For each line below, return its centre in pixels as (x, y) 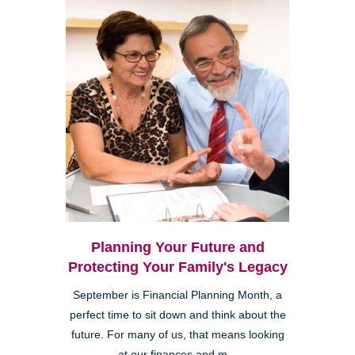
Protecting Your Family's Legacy (177, 267)
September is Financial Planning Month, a (177, 295)
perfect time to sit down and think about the (177, 315)
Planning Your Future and (177, 247)
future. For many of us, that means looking (177, 334)
